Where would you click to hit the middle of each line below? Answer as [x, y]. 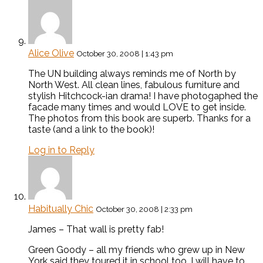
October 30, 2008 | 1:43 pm [125, 54]
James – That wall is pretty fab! [96, 230]
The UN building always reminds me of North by [132, 74]
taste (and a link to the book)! [91, 130]
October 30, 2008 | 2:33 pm [144, 209]
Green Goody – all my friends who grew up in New [136, 250]
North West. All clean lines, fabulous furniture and [134, 85]
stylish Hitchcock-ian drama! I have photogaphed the [143, 96]
